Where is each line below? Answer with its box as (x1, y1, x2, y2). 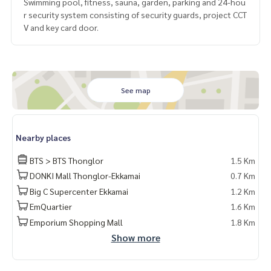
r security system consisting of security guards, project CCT (24, 9, 247, 21)
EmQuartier (30, 201, 72, 212)
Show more (111, 230, 160, 244)
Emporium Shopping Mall (30, 216, 123, 227)
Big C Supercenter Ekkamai (30, 185, 128, 197)
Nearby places (16, 132, 71, 143)
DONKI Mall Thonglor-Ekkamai (30, 170, 140, 181)
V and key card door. (24, 22, 99, 33)
